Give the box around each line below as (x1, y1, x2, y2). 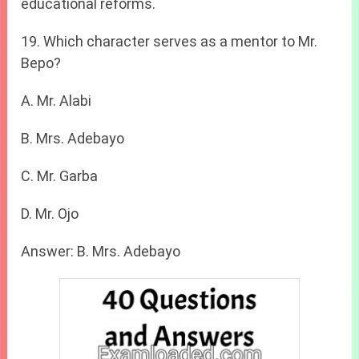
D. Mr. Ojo (21, 205, 79, 223)
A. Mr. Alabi (21, 92, 92, 110)
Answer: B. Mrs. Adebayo (21, 243, 181, 260)
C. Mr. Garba (21, 167, 99, 185)
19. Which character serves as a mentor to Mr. (21, 33, 318, 50)
